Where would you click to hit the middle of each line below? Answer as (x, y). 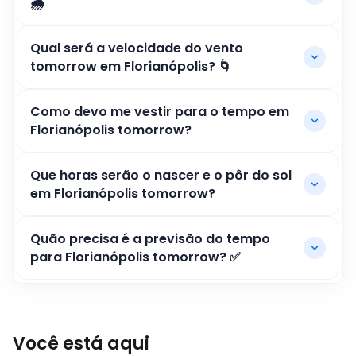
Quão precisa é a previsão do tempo (150, 239)
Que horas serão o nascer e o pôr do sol (161, 175)
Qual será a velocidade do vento (137, 48)
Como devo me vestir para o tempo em (160, 112)
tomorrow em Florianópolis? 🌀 (131, 66)
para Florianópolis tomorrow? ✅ (135, 257)
